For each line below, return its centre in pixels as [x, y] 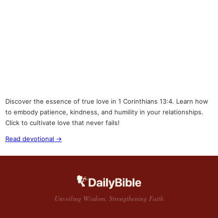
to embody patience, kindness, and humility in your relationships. [104, 112]
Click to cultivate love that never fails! [62, 123]
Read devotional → [33, 138]
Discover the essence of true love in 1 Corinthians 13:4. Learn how [107, 101]
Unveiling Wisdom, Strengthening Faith [109, 198]
